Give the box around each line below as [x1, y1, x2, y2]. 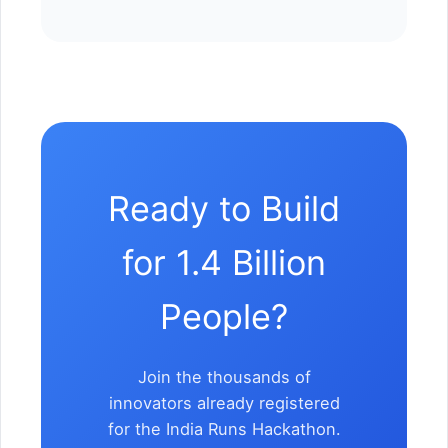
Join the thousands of [137, 366, 311, 387]
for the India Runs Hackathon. [107, 418, 341, 439]
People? [160, 295, 288, 337]
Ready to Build [108, 187, 340, 229]
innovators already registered [108, 392, 340, 413]
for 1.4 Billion [122, 241, 326, 283]
